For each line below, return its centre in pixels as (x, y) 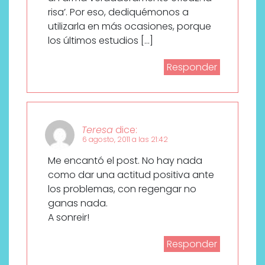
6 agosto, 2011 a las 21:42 (125, 139)
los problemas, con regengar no (122, 189)
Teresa (97, 130)
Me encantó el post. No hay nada (125, 161)
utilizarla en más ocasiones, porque (130, 26)
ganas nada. (78, 203)
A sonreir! (69, 217)
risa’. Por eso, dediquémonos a (118, 12)
